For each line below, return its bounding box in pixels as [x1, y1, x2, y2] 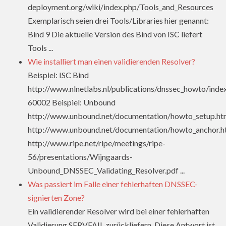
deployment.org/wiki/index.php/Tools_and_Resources [28, 2, 213, 12]
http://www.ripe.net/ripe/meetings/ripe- [28, 138, 165, 148]
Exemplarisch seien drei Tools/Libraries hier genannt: [28, 16, 209, 26]
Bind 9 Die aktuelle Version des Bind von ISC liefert [28, 29, 202, 39]
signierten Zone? [28, 193, 85, 203]
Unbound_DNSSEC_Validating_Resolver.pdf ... [28, 165, 185, 176]
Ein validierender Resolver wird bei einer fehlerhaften [28, 206, 209, 216]
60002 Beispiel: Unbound [28, 97, 116, 107]
